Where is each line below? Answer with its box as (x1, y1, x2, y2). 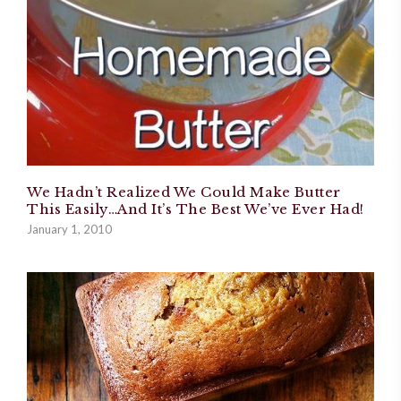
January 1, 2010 (27, 221, 112, 236)
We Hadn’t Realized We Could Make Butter (27, 183, 341, 200)
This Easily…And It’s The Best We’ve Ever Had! (27, 200, 364, 218)
